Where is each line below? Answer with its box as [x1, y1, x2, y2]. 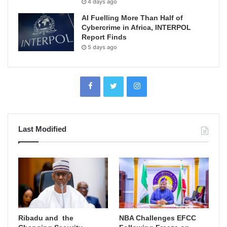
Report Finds [82, 32, 127, 41]
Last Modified [18, 124, 66, 133]
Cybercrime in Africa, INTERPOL [82, 23, 191, 31]
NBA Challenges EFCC [119, 213, 197, 222]
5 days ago [88, 43, 117, 51]
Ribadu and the [18, 213, 73, 222]
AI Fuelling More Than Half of [82, 13, 183, 22]
